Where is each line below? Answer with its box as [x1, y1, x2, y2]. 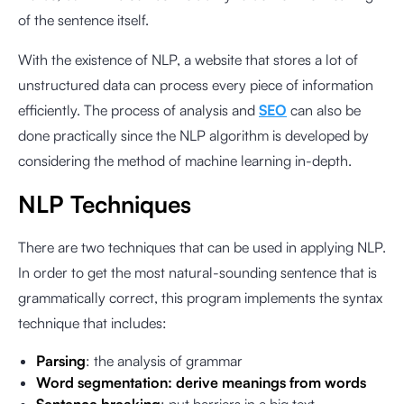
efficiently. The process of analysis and [18, 101, 259, 119]
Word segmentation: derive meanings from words [36, 373, 366, 391]
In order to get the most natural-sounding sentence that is [18, 263, 377, 281]
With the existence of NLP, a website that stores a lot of [18, 50, 358, 69]
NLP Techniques [18, 189, 191, 218]
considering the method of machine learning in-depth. [18, 151, 352, 170]
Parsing [36, 352, 86, 370]
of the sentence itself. [18, 11, 149, 29]
